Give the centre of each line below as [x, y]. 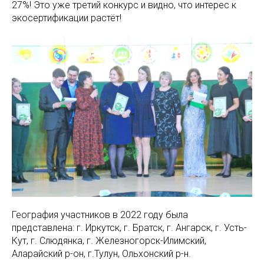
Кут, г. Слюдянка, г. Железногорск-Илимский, [109, 241]
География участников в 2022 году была [100, 215]
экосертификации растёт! [67, 18]
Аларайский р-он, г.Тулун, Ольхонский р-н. [101, 254]
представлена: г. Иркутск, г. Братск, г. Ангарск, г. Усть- [129, 228]
